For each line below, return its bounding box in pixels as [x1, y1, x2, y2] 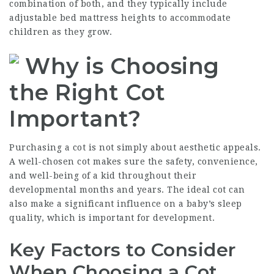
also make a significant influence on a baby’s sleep [9, 199, 242, 209]
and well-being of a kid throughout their [9, 171, 196, 180]
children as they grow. [9, 27, 112, 37]
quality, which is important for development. [9, 213, 215, 223]
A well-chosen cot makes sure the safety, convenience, [9, 157, 258, 166]
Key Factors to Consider [9, 239, 236, 261]
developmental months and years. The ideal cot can [9, 185, 245, 194]
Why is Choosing [25, 53, 220, 80]
